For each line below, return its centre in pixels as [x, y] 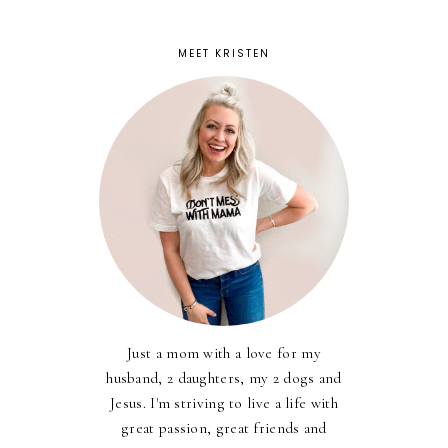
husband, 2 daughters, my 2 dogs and [224, 377]
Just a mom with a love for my [224, 352]
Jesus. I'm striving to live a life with [224, 402]
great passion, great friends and [224, 427]
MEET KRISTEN [224, 53]
